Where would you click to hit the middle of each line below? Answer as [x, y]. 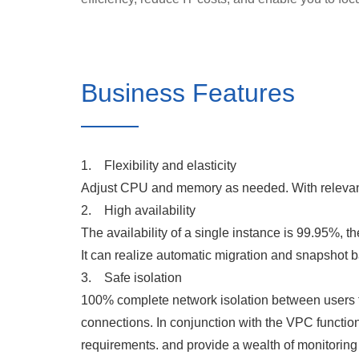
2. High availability [138, 210]
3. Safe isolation [131, 278]
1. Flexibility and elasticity [158, 165]
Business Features [188, 93]
